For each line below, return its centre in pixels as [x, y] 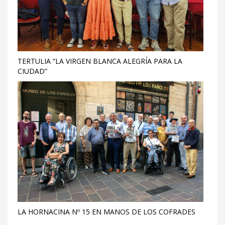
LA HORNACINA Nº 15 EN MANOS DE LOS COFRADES [106, 212]
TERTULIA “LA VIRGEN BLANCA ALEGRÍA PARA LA [100, 61]
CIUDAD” [32, 71]
